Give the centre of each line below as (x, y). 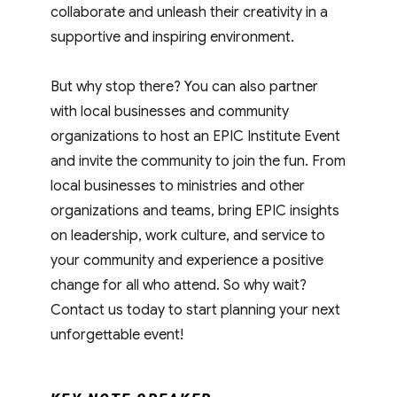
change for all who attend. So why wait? (179, 285)
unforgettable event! (117, 335)
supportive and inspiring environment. (173, 37)
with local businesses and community (170, 111)
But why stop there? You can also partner (185, 86)
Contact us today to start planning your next (196, 310)
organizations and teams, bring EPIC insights (195, 210)
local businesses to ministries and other (178, 186)
